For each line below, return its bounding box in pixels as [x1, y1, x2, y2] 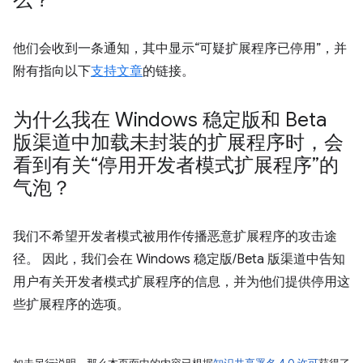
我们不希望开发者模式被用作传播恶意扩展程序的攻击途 [13, 228, 337, 245]
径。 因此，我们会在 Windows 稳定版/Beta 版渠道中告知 [13, 251, 345, 267]
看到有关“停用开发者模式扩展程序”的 [13, 153, 339, 177]
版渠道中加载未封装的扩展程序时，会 [13, 130, 344, 155]
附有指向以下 [13, 63, 91, 79]
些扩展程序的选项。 [13, 297, 130, 313]
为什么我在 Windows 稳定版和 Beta [13, 108, 327, 132]
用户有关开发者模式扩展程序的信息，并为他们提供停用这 [13, 274, 350, 290]
